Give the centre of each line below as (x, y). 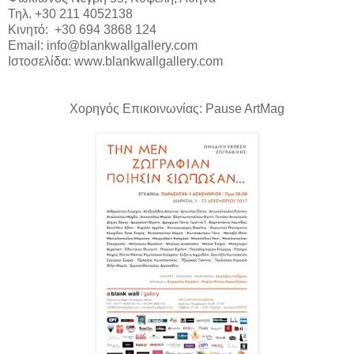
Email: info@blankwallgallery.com (103, 45)
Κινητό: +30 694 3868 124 (82, 29)
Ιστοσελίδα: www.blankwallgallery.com (117, 61)
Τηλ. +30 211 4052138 (70, 13)
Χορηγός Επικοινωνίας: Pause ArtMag (177, 108)
